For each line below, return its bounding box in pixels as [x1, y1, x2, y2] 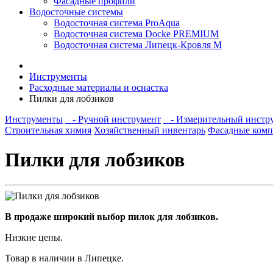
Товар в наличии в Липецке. [5, 252, 124, 263]
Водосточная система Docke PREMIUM [54, 29, 219, 39]
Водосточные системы [29, 7, 123, 17]
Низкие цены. [5, 232, 63, 243]
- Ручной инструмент [65, 114, 161, 124]
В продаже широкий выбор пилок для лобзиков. [5, 211, 218, 222]
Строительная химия [5, 125, 91, 135]
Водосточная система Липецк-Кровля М [54, 40, 222, 50]
